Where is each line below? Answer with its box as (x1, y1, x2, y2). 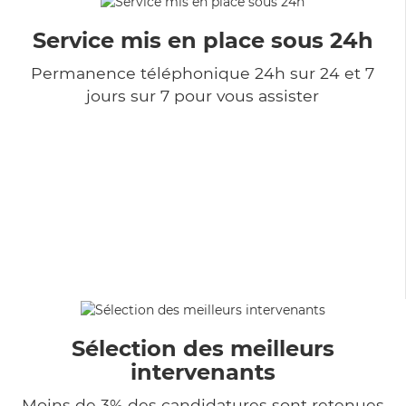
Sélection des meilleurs (72, 334, 334, 362)
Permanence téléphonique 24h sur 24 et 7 (31, 63, 374, 82)
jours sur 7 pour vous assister (86, 85, 319, 105)
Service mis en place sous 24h (32, 26, 373, 53)
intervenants (130, 358, 275, 385)
